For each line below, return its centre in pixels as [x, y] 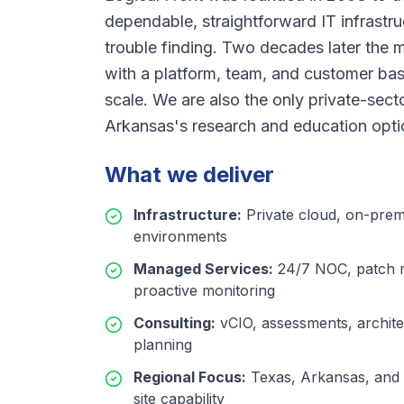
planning [163, 344]
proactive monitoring [204, 290]
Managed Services [201, 269]
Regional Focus [188, 377]
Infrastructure [185, 215]
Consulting [172, 323]
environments [180, 236]
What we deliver [189, 174]
